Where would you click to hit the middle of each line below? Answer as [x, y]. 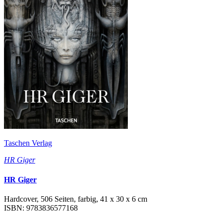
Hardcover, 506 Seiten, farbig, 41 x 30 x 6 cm [76, 199]
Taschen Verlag [28, 143]
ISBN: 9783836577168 [41, 208]
